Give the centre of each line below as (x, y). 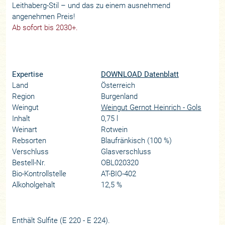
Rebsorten (29, 141)
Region (24, 97)
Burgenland (119, 97)
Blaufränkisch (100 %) (136, 141)
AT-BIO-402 (118, 174)
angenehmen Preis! (44, 17)
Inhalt (21, 119)
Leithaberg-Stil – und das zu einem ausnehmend (91, 6)
